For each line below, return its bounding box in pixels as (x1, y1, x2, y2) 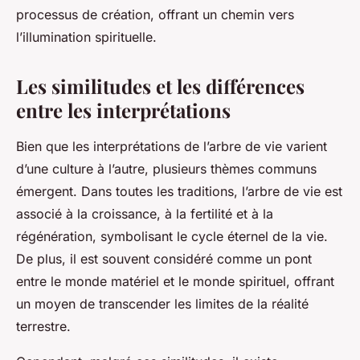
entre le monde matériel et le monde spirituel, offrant (16, 273, 334, 290)
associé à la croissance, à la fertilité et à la (16, 206, 273, 223)
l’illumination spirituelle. (16, 29, 157, 46)
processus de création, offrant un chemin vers (16, 6, 294, 23)
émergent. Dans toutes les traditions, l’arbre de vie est (16, 183, 342, 200)
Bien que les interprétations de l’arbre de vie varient (16, 138, 327, 155)
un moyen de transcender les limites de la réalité (16, 296, 309, 313)
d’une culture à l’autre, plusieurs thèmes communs (16, 161, 317, 178)
